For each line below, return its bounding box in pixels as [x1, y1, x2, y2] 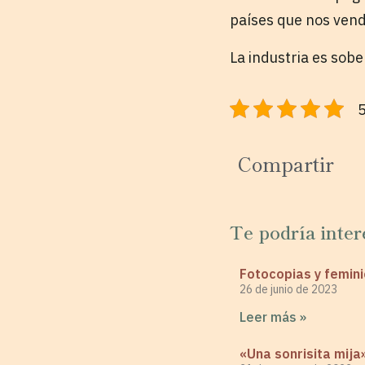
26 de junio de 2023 [240, 281, 337, 297]
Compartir [238, 149, 334, 178]
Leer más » [240, 308, 306, 325]
